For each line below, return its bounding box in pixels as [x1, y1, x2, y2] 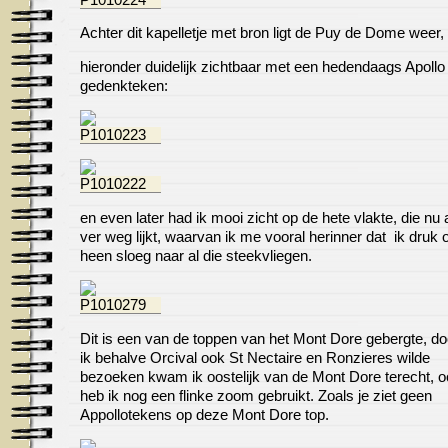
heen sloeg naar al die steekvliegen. [80, 247, 312, 264]
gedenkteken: [80, 77, 168, 94]
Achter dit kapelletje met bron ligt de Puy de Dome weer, [80, 25, 444, 42]
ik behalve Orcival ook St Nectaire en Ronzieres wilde [80, 349, 430, 366]
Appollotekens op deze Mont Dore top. [80, 406, 329, 423]
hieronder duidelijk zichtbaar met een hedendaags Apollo [80, 58, 445, 75]
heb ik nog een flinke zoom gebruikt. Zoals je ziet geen [80, 387, 432, 404]
